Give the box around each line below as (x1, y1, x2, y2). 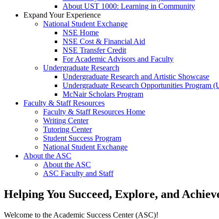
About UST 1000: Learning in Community (63, 1, 195, 10)
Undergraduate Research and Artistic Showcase (63, 72, 209, 81)
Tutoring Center (43, 125, 92, 133)
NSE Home (63, 28, 99, 37)
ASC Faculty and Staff (43, 169, 113, 177)
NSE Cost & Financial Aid (63, 37, 145, 45)
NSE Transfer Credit (63, 45, 126, 54)
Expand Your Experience (23, 10, 101, 19)
